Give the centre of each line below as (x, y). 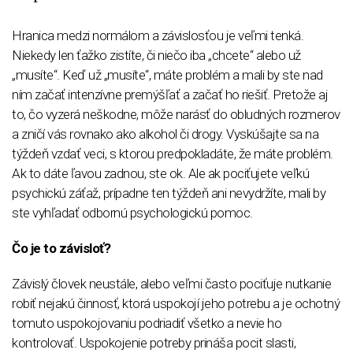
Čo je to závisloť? (61, 248)
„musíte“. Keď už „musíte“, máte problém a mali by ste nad (167, 74)
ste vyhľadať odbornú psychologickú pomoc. (132, 212)
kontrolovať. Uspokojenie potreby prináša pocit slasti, (154, 342)
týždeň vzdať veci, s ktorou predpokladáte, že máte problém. (173, 153)
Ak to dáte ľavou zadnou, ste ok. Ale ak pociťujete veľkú (160, 173)
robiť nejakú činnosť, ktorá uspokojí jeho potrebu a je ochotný (176, 303)
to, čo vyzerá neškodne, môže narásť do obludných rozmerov (176, 114)
